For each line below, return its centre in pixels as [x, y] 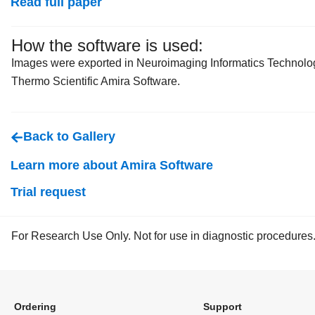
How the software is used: [107, 46]
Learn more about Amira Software [112, 166]
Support [222, 306]
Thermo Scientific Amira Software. [96, 82]
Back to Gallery [69, 136]
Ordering [35, 306]
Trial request [48, 192]
